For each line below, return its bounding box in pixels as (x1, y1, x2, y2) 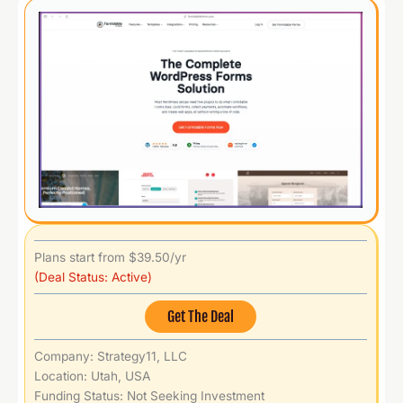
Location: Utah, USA (34, 368, 150, 383)
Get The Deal (167, 306, 234, 326)
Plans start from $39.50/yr (34, 249, 186, 264)
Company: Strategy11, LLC (34, 348, 187, 363)
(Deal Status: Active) (34, 269, 152, 284)
